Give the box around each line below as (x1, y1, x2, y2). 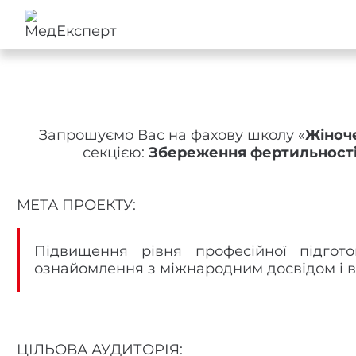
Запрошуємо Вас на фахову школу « (38, 126, 305, 144)
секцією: (82, 144, 149, 161)
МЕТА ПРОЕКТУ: (17, 196, 136, 214)
